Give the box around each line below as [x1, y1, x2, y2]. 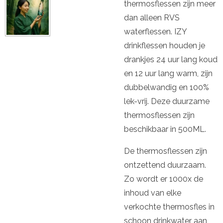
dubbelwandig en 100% [124, 83, 209, 92]
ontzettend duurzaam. [124, 160, 206, 170]
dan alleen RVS [124, 13, 180, 22]
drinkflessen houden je [124, 41, 205, 50]
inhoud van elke [124, 188, 181, 198]
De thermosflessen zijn [124, 146, 207, 156]
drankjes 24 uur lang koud [124, 55, 218, 64]
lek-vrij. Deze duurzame [124, 97, 210, 106]
